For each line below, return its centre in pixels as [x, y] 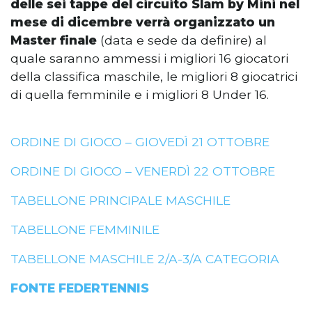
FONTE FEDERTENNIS [80, 288]
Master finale [55, 40]
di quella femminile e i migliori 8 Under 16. [140, 95]
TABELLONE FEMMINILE [85, 230]
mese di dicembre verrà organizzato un [143, 22]
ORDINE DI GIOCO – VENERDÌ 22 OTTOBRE [143, 171]
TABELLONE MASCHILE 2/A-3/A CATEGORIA [145, 259]
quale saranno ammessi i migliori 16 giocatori [149, 58]
